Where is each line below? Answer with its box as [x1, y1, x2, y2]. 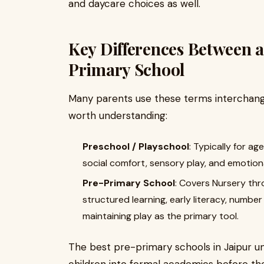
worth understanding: [68, 109, 167, 122]
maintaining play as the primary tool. [82, 210, 239, 222]
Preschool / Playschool [82, 140, 189, 153]
